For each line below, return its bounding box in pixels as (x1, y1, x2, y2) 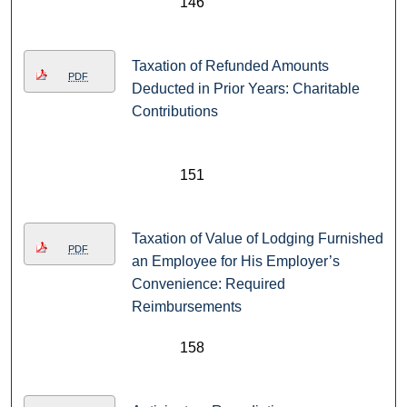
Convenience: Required (131, 276, 285, 293)
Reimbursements (131, 299, 242, 315)
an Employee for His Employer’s (131, 253, 340, 270)
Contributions (131, 104, 218, 120)
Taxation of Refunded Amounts (131, 58, 329, 74)
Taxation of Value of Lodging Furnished (131, 231, 383, 247)
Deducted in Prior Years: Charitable (131, 81, 360, 97)
